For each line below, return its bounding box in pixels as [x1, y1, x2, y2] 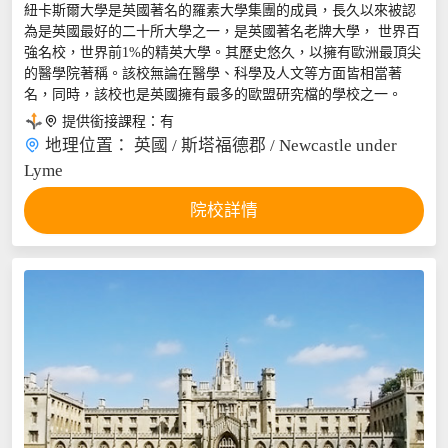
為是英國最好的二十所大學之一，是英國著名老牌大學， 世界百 [23, 23, 420, 39]
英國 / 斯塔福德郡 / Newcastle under [133, 135, 397, 155]
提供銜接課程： [57, 113, 160, 129]
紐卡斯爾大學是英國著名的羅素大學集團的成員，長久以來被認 [23, 2, 416, 18]
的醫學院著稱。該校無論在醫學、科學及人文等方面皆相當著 [23, 65, 402, 81]
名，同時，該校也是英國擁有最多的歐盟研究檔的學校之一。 [23, 86, 402, 102]
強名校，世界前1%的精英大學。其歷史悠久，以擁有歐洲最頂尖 [23, 44, 421, 60]
